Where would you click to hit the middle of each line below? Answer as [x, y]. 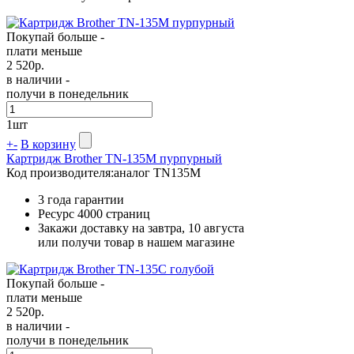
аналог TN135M [157, 172]
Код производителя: [60, 172]
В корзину [48, 144]
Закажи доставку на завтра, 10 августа [141, 228]
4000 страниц [114, 213]
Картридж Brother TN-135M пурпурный [114, 158]
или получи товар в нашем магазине [136, 242]
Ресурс [58, 213]
